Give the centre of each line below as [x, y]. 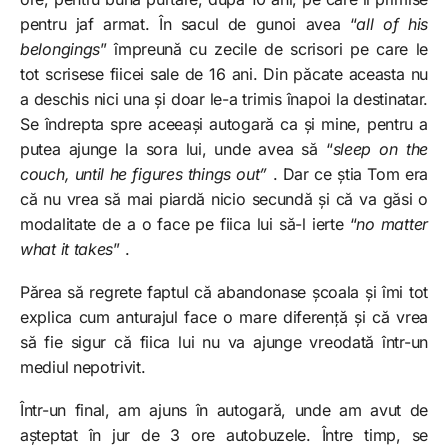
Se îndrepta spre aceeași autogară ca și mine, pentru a [224, 123]
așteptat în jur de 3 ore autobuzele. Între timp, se [224, 434]
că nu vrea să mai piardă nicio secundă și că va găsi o [224, 198]
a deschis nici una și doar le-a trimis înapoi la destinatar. [224, 98]
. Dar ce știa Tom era [348, 173]
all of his [392, 23]
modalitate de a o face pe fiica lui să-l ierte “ [188, 223]
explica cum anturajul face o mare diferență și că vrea [224, 316]
